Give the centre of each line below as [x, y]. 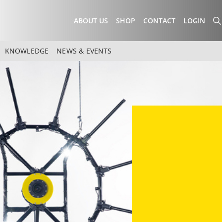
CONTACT [159, 21]
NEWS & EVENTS [84, 51]
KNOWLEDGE [27, 51]
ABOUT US [91, 21]
